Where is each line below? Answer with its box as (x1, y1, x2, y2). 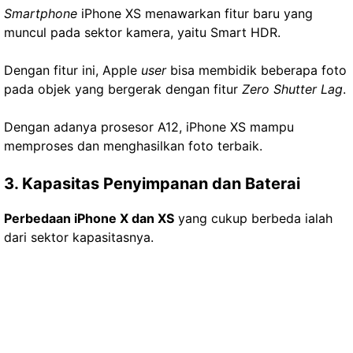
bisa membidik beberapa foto (166, 62, 347, 78)
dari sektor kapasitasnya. (4, 229, 154, 245)
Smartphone (4, 6, 77, 21)
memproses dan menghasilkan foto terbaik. (4, 138, 262, 154)
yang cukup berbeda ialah (174, 210, 333, 226)
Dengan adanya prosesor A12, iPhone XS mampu (4, 119, 294, 135)
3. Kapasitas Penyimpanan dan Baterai (4, 174, 300, 193)
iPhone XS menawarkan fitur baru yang (77, 6, 313, 21)
